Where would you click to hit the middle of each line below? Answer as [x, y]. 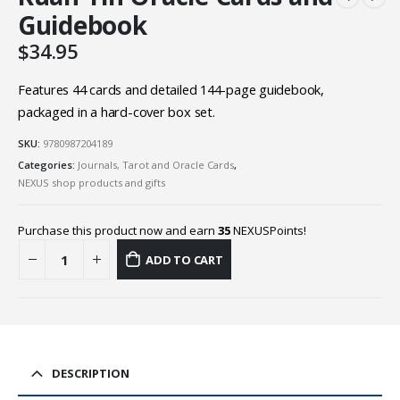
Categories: [48, 165]
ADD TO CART [184, 259]
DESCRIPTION [91, 373]
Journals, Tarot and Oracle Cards [156, 165]
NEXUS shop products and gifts [92, 183]
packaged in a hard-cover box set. [117, 111]
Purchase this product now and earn [118, 231]
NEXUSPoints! [268, 231]
